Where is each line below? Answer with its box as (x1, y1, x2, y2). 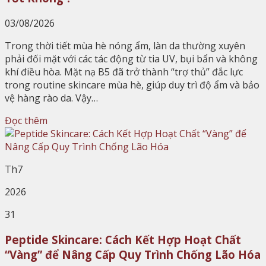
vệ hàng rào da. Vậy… (5, 91, 98, 105)
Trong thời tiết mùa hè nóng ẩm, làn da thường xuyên (5, 39, 245, 53)
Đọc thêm (5, 114, 47, 128)
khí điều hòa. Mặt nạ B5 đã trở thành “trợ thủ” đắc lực (5, 65, 243, 79)
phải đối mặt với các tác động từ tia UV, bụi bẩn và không (5, 52, 258, 66)
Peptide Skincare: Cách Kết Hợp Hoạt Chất (5, 232, 241, 247)
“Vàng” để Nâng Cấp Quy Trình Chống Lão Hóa (5, 246, 261, 262)
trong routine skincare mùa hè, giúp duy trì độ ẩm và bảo (5, 78, 259, 92)
